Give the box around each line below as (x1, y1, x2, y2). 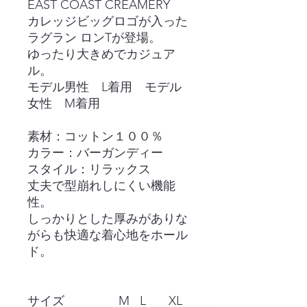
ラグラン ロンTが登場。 (27, 30, 161, 45)
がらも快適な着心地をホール (27, 228, 188, 243)
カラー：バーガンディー (27, 145, 163, 160)
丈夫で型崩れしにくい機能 (27, 178, 175, 193)
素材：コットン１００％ (27, 129, 163, 144)
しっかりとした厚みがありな (27, 211, 188, 226)
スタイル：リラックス (27, 162, 151, 177)
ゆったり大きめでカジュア (27, 47, 175, 62)
